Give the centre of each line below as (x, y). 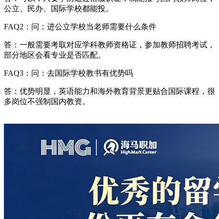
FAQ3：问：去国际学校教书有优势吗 (68, 73)
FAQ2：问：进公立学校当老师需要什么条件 (80, 26)
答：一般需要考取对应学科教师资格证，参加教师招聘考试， (109, 44)
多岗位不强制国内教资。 (47, 101)
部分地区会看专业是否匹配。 (55, 55)
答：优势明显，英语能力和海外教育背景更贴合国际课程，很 (109, 91)
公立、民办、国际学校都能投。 (59, 8)
